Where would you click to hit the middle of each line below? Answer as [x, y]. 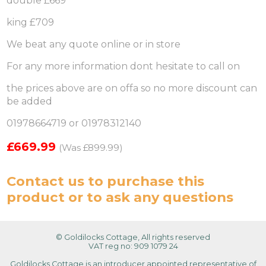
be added [31, 101]
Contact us [46, 181]
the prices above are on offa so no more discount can [132, 88]
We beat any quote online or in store [95, 44]
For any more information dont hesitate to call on [125, 66]
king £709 [31, 22]
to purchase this [145, 181]
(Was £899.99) [91, 147]
